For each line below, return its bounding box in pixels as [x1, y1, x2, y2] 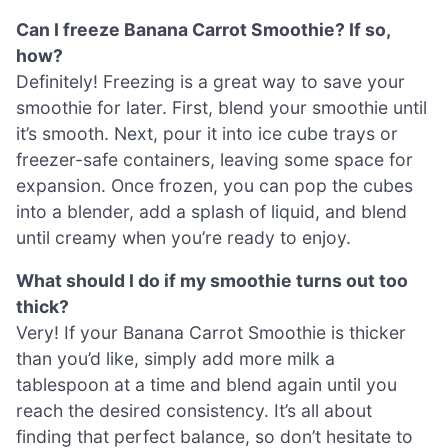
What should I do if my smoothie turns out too [16, 270, 408, 292]
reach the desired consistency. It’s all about [16, 400, 372, 422]
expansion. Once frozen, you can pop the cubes [16, 174, 413, 196]
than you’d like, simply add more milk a [16, 348, 335, 370]
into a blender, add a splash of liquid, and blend [16, 200, 407, 222]
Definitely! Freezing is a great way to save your [16, 70, 405, 92]
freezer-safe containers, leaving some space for [16, 148, 413, 170]
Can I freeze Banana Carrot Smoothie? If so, [16, 18, 390, 40]
